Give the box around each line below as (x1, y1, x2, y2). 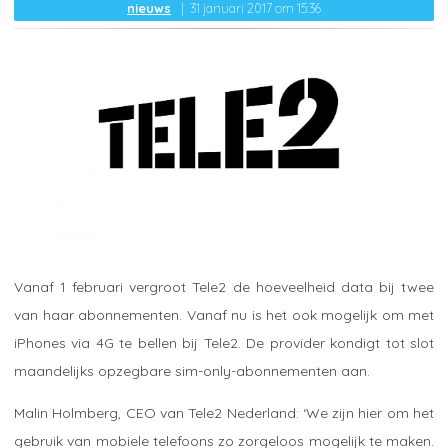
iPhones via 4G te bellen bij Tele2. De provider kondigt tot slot (14, 333, 434, 352)
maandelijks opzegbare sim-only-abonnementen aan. (14, 361, 370, 380)
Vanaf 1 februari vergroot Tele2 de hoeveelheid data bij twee (14, 277, 434, 296)
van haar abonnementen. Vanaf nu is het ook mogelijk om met (14, 305, 434, 324)
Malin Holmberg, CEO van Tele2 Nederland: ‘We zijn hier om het (14, 403, 434, 422)
